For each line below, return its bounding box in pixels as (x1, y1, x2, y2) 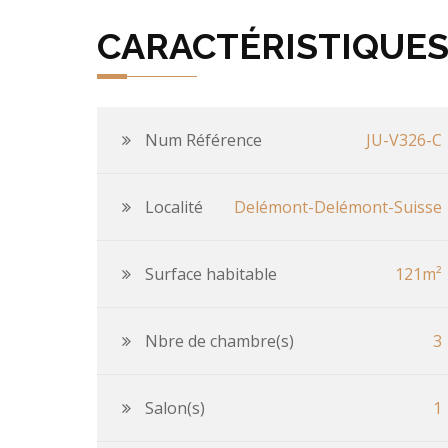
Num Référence (145, 129, 262, 151)
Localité (145, 196, 203, 218)
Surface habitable (145, 263, 277, 285)
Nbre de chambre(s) (145, 330, 294, 352)
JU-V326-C (366, 129, 442, 151)
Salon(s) (145, 397, 205, 419)
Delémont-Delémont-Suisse (234, 196, 442, 218)
